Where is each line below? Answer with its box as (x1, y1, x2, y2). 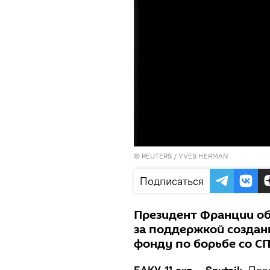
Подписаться (140, 174, 204, 188)
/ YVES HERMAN (172, 151, 228, 160)
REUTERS (142, 151, 172, 160)
